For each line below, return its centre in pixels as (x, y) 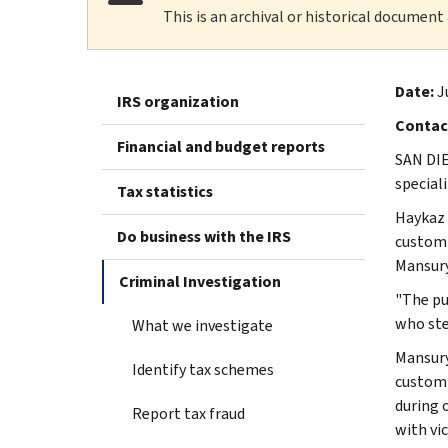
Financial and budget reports (221, 146)
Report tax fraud (188, 413)
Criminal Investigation (200, 281)
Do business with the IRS (204, 236)
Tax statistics (165, 191)
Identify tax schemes (203, 369)
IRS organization (178, 101)
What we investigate (202, 325)
